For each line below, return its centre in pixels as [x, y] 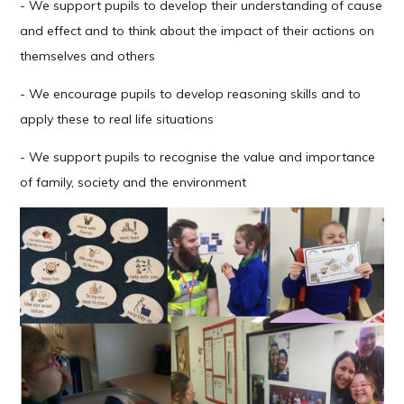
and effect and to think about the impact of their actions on [197, 31]
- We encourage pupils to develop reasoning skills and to [191, 94]
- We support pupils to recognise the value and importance [198, 157]
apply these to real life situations [117, 119]
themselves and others [88, 56]
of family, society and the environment [133, 183]
